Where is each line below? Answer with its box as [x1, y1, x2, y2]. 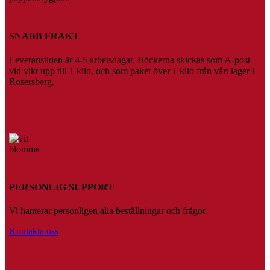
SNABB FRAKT [9, 31, 79, 42]
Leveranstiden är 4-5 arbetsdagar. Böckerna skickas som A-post [9, 54, 250, 65]
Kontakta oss [9, 226, 58, 237]
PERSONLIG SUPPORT [9, 182, 114, 193]
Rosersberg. [9, 76, 54, 87]
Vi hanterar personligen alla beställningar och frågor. [9, 206, 207, 216]
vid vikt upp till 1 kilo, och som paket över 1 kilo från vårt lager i [9, 65, 254, 76]
